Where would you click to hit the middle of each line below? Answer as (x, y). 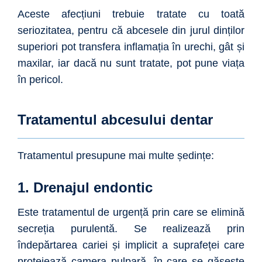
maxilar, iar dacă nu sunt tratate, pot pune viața (131, 63)
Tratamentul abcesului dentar (115, 120)
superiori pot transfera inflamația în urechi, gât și (131, 47)
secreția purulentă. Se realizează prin (131, 229)
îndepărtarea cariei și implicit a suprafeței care (131, 245)
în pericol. (40, 80)
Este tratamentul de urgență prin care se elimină (131, 213)
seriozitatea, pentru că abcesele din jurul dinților (131, 31)
